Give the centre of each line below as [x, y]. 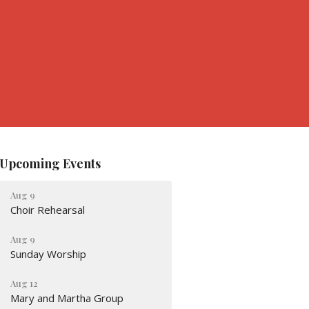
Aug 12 [24, 283]
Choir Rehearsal [48, 210]
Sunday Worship [49, 254]
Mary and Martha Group [67, 298]
